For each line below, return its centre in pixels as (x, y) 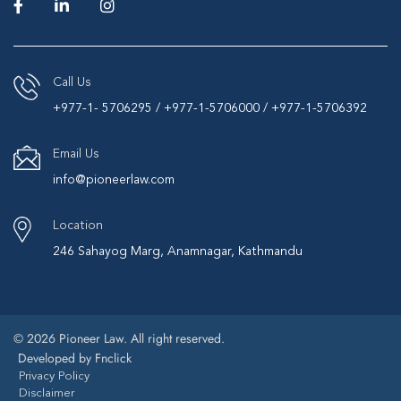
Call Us (72, 83)
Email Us (76, 154)
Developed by (56, 358)
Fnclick (113, 358)
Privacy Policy (54, 377)
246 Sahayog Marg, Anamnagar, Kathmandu (178, 252)
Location (78, 226)
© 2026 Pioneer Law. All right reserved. (119, 339)
